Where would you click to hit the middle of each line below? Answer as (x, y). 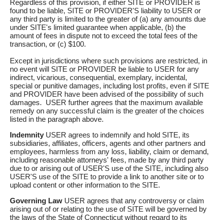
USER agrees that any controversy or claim (133, 201)
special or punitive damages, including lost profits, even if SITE (110, 86)
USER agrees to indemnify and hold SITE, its (117, 135)
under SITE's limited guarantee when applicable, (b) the (98, 27)
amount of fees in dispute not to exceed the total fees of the (104, 36)
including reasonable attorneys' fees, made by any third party (107, 160)
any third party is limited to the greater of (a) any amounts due (108, 19)
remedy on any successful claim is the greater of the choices (107, 111)
